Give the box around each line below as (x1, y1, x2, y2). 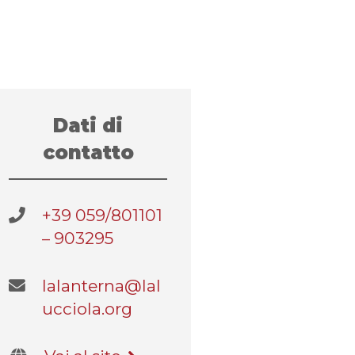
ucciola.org (41, 299, 132, 319)
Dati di (53, 114, 123, 138)
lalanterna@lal (41, 276, 161, 296)
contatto (42, 141, 134, 165)
